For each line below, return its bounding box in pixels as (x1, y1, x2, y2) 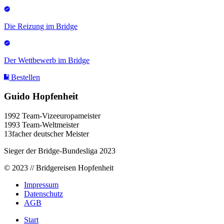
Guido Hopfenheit (4, 91, 78, 102)
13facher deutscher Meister (4, 129, 89, 138)
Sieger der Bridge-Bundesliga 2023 (4, 146, 115, 155)
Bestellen (11, 72, 40, 81)
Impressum (24, 180, 58, 189)
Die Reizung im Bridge (4, 21, 77, 30)
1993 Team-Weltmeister (4, 120, 79, 129)
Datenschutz (24, 189, 63, 198)
